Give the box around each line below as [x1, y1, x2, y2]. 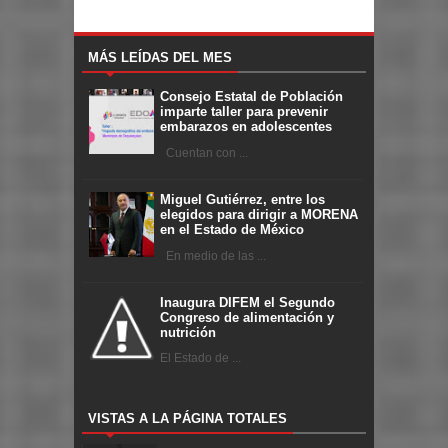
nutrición [160, 324, 216, 340]
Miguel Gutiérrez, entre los [160, 192, 325, 208]
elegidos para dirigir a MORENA [160, 207, 358, 223]
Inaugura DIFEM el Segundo [160, 294, 335, 310]
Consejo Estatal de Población [160, 89, 343, 105]
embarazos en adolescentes [160, 119, 332, 135]
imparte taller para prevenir [160, 104, 328, 120]
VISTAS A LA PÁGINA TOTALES [88, 410, 287, 426]
